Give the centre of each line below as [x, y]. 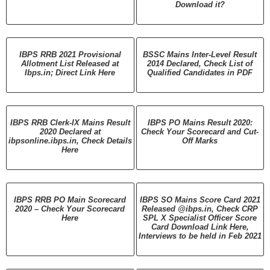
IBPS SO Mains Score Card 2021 [200, 199]
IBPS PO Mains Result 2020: [200, 122]
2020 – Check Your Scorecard [70, 209]
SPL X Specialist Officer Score [200, 218]
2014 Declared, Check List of [200, 63]
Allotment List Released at [70, 63]
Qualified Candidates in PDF [200, 72]
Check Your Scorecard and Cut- [200, 131]
